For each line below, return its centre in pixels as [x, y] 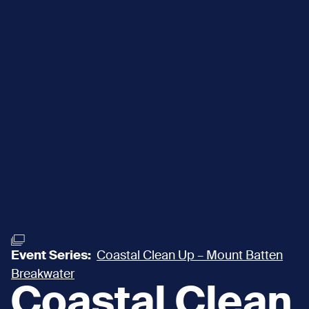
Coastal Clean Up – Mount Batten [190, 256]
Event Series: [52, 256]
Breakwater [43, 274]
